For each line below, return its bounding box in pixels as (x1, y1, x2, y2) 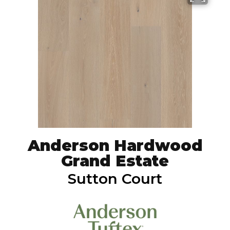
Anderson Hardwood (27, 136, 203, 155)
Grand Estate (61, 151, 169, 170)
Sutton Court (68, 169, 162, 187)
